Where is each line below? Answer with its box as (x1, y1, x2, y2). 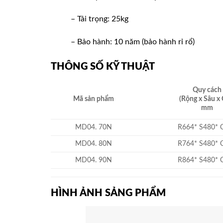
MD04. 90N (75, 156, 112, 164)
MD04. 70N (75, 123, 112, 131)
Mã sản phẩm (73, 95, 114, 103)
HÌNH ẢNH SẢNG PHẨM (51, 188, 166, 198)
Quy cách (193, 86, 222, 94)
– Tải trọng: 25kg (71, 15, 128, 23)
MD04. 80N (75, 139, 112, 147)
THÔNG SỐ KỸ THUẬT (51, 61, 155, 72)
